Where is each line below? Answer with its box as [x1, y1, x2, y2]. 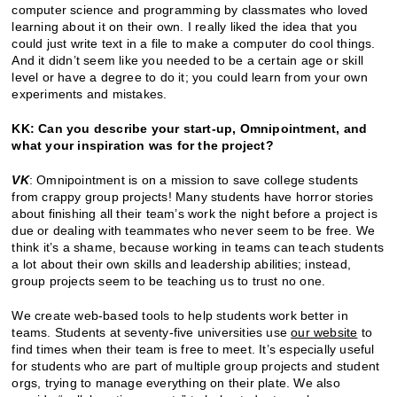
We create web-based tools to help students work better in [12, 307, 348, 323]
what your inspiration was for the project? [12, 137, 274, 152]
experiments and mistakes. [12, 86, 167, 101]
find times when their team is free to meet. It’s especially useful [12, 341, 375, 356]
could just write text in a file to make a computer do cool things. [12, 35, 376, 51]
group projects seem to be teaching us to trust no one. [12, 273, 326, 288]
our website [291, 324, 358, 339]
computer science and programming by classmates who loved [12, 2, 369, 17]
